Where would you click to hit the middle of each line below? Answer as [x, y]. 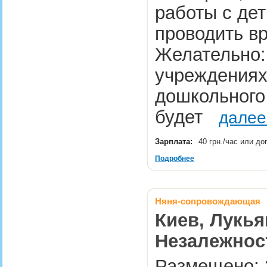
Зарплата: [174, 142]
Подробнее [175, 159]
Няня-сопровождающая [208, 201]
